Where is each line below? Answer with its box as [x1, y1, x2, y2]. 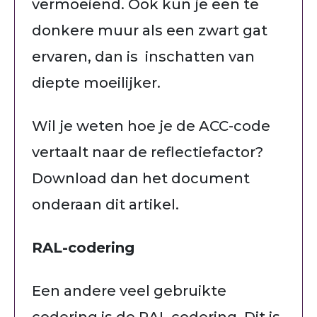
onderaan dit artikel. [32, 195, 179, 213]
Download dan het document [32, 169, 250, 187]
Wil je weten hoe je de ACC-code [32, 117, 270, 134]
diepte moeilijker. [32, 74, 164, 91]
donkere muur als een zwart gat [32, 21, 267, 39]
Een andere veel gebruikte [32, 282, 226, 299]
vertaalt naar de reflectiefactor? [32, 143, 263, 161]
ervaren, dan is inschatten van [32, 47, 255, 65]
